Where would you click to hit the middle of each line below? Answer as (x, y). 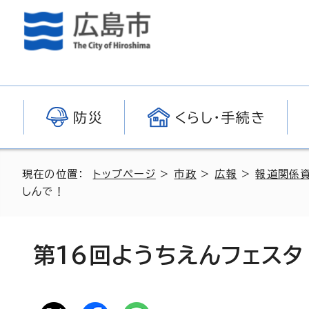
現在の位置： (58, 174)
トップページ (124, 174)
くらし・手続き (220, 117)
